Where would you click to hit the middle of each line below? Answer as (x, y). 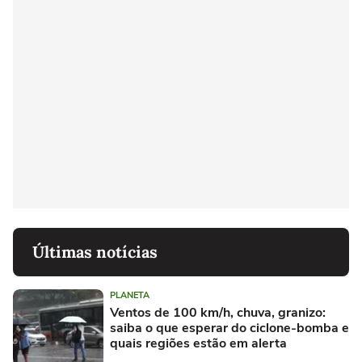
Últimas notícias (95, 252)
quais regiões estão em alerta (198, 344)
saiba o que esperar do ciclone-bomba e (229, 328)
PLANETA (130, 296)
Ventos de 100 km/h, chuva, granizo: (218, 313)
